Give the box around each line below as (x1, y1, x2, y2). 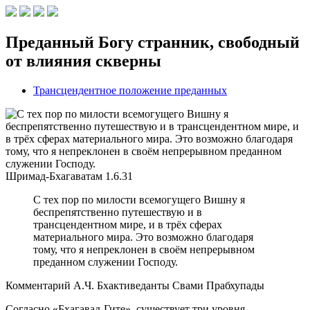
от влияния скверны (6, 51, 161, 70)
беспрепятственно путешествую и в (33, 206, 202, 218)
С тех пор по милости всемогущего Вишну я (33, 193, 245, 206)
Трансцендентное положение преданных (33, 84, 227, 96)
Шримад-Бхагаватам (6, 170, 102, 182)
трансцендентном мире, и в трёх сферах (33, 218, 222, 230)
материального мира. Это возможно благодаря (33, 230, 253, 243)
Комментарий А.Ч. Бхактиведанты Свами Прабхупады (6, 279, 264, 291)
